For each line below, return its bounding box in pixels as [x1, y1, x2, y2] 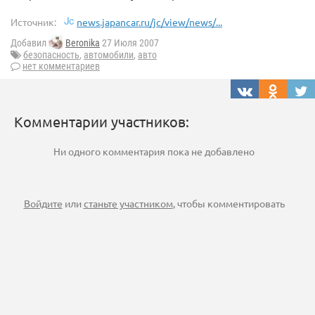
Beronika [65, 37, 100, 49]
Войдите [23, 197, 63, 210]
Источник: [11, 15, 56, 28]
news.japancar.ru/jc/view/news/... [77, 15, 222, 28]
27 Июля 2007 [100, 37, 159, 49]
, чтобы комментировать [172, 197, 285, 210]
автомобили [84, 49, 134, 61]
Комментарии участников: [14, 112, 189, 131]
